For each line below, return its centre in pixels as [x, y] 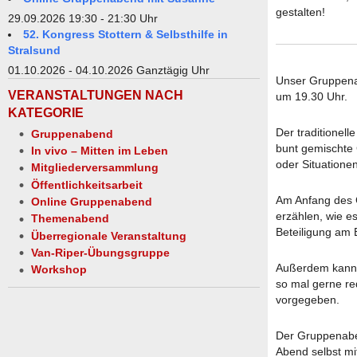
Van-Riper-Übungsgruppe [100, 252]
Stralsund [34, 50]
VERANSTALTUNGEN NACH [96, 95]
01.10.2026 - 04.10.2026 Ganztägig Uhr [109, 70]
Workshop [59, 270]
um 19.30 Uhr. [312, 96]
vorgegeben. [308, 299]
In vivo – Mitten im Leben [100, 151]
